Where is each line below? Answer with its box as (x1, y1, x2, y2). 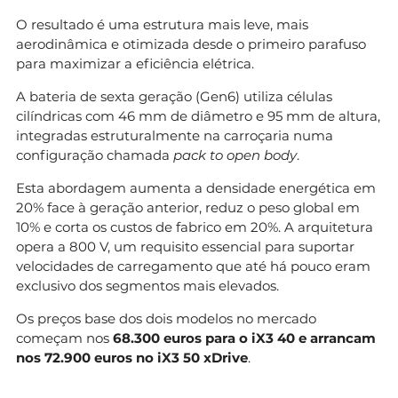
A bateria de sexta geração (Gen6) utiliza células (16, 87, 332, 105)
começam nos (16, 329, 113, 346)
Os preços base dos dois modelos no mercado (16, 309, 316, 327)
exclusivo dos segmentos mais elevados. (16, 276, 279, 294)
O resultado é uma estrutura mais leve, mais (16, 15, 308, 33)
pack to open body (173, 146, 297, 163)
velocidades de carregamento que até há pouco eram (16, 257, 370, 275)
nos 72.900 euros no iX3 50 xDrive (16, 348, 248, 366)
